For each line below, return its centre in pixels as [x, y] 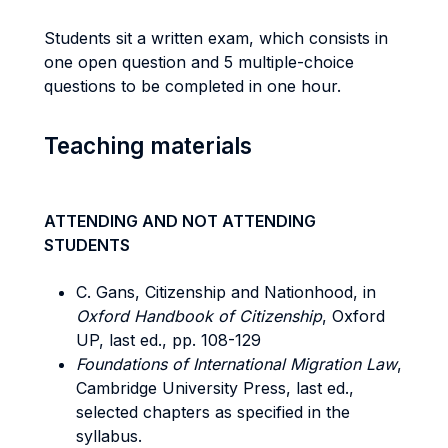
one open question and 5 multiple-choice [199, 62]
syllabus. [109, 436]
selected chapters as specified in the [213, 412]
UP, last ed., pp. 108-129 [171, 340]
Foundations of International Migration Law [236, 364]
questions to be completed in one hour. [192, 86]
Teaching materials [148, 145]
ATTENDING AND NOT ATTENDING [180, 221]
